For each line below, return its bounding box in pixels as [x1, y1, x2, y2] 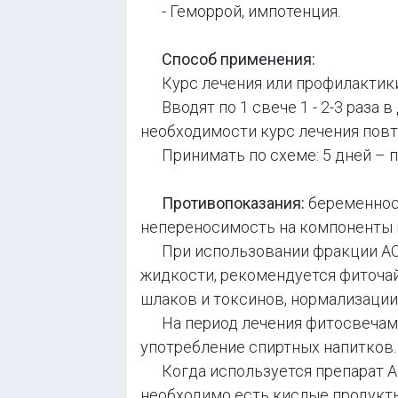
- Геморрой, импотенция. [140, 2, 340, 20]
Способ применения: [162, 50, 315, 68]
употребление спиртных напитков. [140, 338, 396, 356]
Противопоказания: [162, 194, 305, 212]
